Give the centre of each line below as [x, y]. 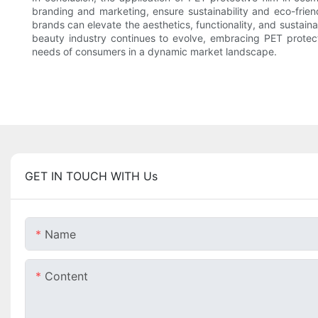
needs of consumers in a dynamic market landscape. [154, 52]
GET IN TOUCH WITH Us [91, 176]
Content [66, 276]
